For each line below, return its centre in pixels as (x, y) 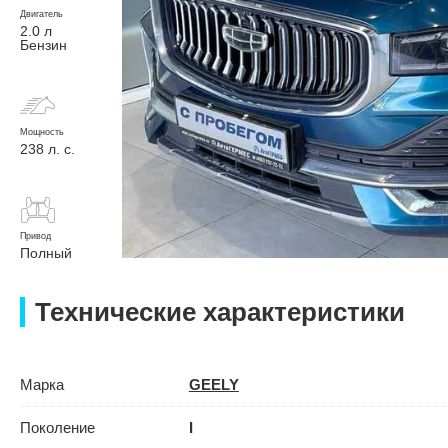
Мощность (42, 131)
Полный (46, 253)
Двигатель (41, 13)
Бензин (43, 44)
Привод (35, 236)
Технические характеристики (220, 312)
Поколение (57, 428)
